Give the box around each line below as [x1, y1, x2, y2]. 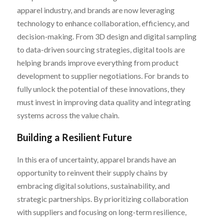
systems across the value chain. [17, 110, 119, 120]
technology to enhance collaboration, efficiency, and [17, 18, 189, 28]
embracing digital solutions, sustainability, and [17, 181, 170, 190]
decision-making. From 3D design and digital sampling [17, 31, 197, 41]
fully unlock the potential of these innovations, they [17, 84, 185, 93]
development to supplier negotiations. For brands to [17, 71, 189, 80]
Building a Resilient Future [17, 131, 132, 143]
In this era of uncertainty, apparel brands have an [17, 154, 176, 164]
